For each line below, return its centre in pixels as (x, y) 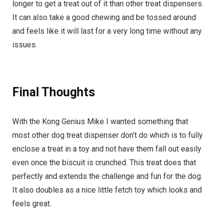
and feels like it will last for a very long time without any (107, 31)
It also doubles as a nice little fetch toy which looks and (107, 190)
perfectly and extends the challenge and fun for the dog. (107, 176)
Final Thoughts (54, 92)
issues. (25, 45)
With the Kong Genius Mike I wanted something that (100, 121)
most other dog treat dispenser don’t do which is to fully (108, 135)
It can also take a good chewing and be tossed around (104, 17)
